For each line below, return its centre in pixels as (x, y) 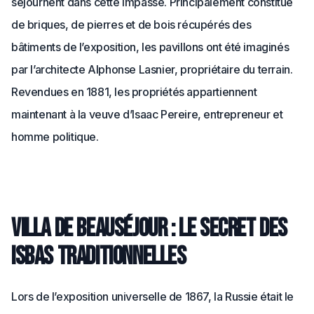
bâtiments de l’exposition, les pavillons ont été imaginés (150, 47)
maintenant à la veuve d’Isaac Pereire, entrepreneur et (147, 114)
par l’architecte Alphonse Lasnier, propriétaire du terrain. (152, 69)
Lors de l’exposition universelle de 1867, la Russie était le (153, 296)
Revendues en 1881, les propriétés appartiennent (134, 91)
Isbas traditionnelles (99, 257)
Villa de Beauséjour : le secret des (150, 228)
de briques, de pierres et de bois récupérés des (131, 24)
